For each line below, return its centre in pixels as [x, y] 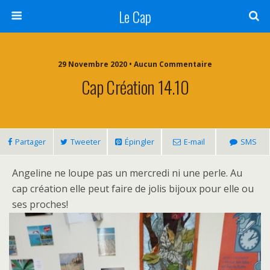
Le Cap [135, 16]
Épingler [139, 142]
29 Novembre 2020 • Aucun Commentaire [135, 64]
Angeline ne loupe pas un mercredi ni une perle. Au [127, 173]
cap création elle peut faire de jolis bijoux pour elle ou [133, 189]
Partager [30, 142]
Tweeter [85, 142]
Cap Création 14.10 [135, 87]
